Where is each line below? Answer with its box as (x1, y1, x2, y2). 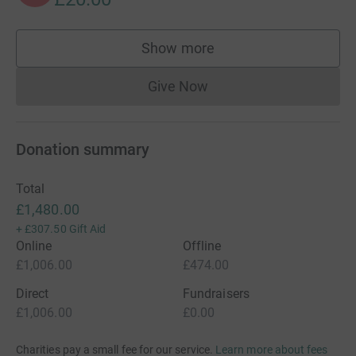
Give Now (147, 78, 209, 95)
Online (16, 238, 52, 253)
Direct (16, 286, 49, 301)
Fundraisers (183, 286, 250, 301)
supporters (177, 47, 247, 64)
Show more (141, 40, 215, 56)
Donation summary (16, 140, 149, 159)
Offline (183, 238, 222, 253)
